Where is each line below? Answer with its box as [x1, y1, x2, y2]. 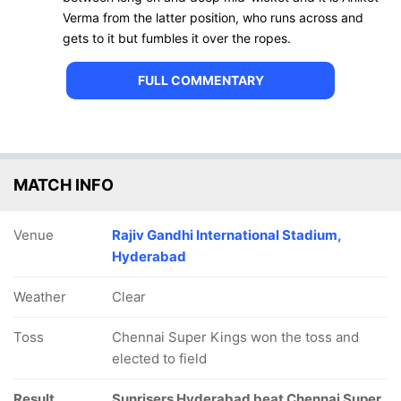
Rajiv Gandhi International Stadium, [112, 226, 341, 243]
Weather [13, 288, 66, 305]
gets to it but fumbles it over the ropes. [63, 30, 291, 46]
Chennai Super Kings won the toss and [112, 328, 359, 346]
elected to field [112, 350, 207, 367]
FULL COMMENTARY [137, 73, 264, 88]
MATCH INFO [13, 175, 114, 194]
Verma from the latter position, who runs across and [63, 10, 363, 25]
